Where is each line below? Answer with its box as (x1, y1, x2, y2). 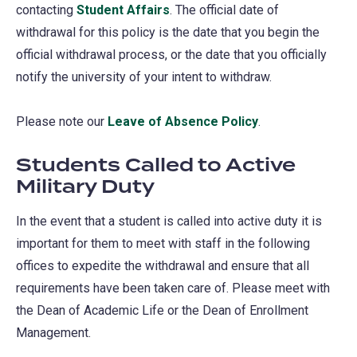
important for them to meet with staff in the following (16, 235, 310, 251)
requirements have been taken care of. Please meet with (16, 280, 330, 296)
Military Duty (16, 172, 155, 202)
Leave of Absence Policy (108, 113, 258, 129)
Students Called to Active (16, 151, 296, 180)
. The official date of (170, 2, 279, 18)
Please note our (16, 113, 108, 129)
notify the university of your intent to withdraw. (16, 69, 272, 84)
